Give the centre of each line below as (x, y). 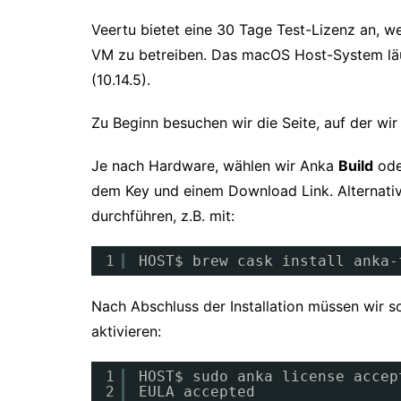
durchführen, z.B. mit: (163, 215)
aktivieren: (126, 331)
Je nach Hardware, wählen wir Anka (215, 165)
